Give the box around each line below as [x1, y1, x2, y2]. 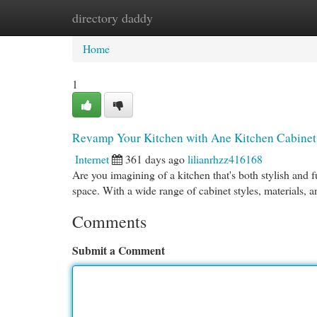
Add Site [241, 10, 280, 25]
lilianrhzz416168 [188, 151, 263, 166]
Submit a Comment [72, 242, 165, 258]
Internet [75, 151, 109, 166]
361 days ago [125, 151, 185, 166]
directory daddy [72, 9, 153, 26]
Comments [72, 210, 146, 233]
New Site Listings [142, 10, 220, 25]
